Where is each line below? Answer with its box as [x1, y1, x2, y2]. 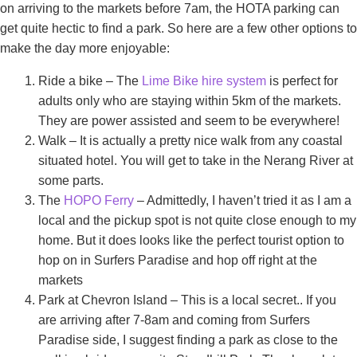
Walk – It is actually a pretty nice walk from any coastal [38, 134, 343, 148]
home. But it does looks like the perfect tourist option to [38, 233, 344, 248]
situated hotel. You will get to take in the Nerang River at [38, 154, 353, 168]
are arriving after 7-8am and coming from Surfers [38, 313, 310, 328]
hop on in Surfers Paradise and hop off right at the [38, 253, 317, 268]
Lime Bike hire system [142, 74, 266, 88]
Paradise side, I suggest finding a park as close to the [38, 333, 338, 347]
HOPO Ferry [64, 194, 134, 208]
